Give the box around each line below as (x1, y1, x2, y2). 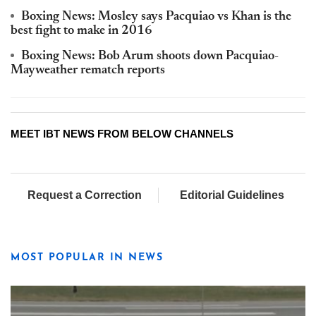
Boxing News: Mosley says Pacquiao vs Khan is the (21, 10, 291, 23)
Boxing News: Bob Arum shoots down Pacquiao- (21, 49, 279, 63)
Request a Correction (27, 188, 142, 201)
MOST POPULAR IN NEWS (11, 253, 163, 263)
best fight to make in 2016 (11, 24, 152, 37)
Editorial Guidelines (180, 188, 284, 201)
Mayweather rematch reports (11, 63, 165, 77)
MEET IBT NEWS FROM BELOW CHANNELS (11, 127, 233, 140)
